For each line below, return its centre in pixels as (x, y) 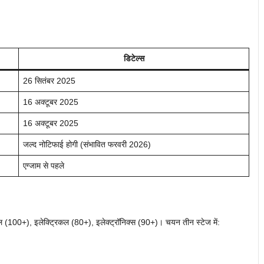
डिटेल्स (134, 58)
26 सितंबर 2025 (49, 80)
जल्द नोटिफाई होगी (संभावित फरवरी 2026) (87, 144)
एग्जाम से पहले (44, 165)
